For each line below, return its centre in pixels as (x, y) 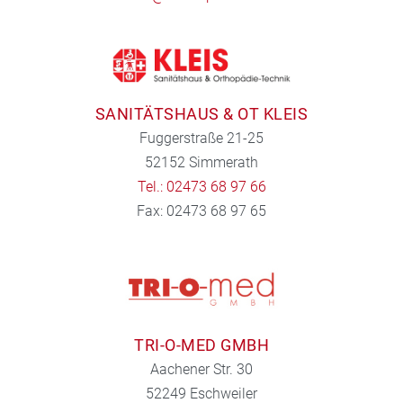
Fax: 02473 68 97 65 (201, 210)
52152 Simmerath (201, 162)
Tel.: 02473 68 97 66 (201, 186)
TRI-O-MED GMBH (201, 345)
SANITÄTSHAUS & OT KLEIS (201, 113)
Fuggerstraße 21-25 (201, 138)
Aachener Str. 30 (201, 370)
